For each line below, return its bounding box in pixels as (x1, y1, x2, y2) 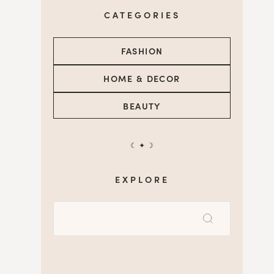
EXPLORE (114, 172, 169, 185)
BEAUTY (123, 99, 161, 112)
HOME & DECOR (103, 72, 180, 84)
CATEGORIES (103, 9, 180, 21)
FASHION (120, 44, 163, 57)
